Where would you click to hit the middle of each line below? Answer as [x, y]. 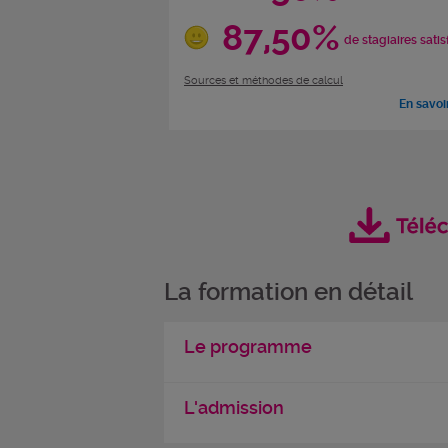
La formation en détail [288, 291]
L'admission [233, 407]
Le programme [247, 346]
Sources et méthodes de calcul [263, 81]
